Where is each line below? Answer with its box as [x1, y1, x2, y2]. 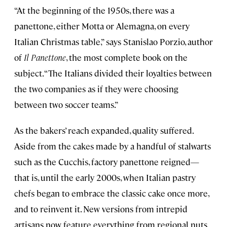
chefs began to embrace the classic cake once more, [14, 187, 209, 199]
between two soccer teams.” [14, 99, 119, 110]
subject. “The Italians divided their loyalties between [14, 67, 212, 79]
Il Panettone [22, 52, 66, 63]
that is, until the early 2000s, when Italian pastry [14, 172, 196, 183]
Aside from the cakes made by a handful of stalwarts [14, 140, 211, 152]
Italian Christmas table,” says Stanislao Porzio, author [14, 36, 213, 48]
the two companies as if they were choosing [14, 83, 178, 95]
